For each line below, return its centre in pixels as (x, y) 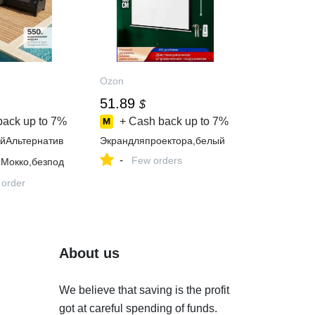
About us (89, 253)
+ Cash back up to (165, 121)
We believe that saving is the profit (144, 290)
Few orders (157, 160)
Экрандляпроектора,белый (163, 141)
